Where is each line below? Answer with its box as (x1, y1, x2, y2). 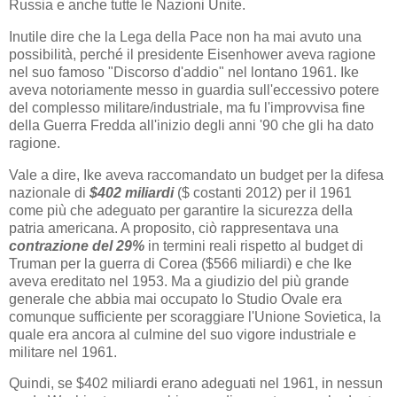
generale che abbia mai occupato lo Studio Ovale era (9, 291, 342, 307)
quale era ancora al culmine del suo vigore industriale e (9, 326, 356, 342)
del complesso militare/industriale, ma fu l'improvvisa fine (9, 99, 365, 115)
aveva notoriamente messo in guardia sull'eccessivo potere (9, 82, 379, 97)
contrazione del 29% (9, 237, 144, 253)
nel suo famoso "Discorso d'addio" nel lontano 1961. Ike (9, 64, 359, 80)
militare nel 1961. (9, 344, 117, 360)
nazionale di (9, 184, 90, 200)
